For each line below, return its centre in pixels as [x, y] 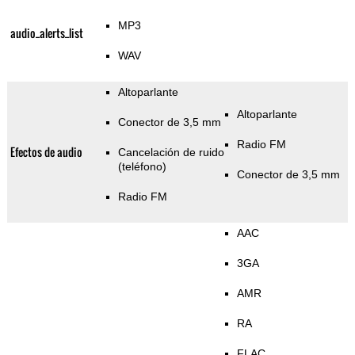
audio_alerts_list [46, 33]
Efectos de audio [46, 152]
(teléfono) [142, 167]
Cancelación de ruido [171, 153]
